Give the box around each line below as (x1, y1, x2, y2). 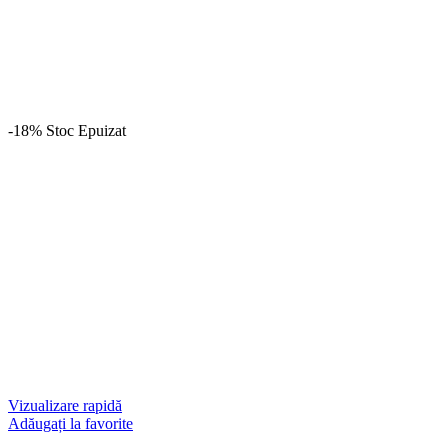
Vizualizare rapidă (8, 397, 122, 415)
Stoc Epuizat (46, 122, 126, 140)
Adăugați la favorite (8, 415, 133, 433)
